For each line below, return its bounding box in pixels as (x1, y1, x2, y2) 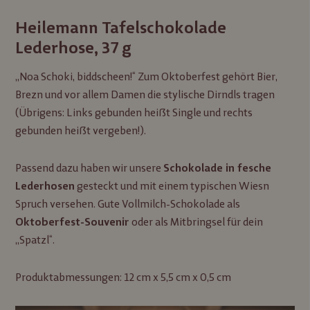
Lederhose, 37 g (15, 38, 131, 58)
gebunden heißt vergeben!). (15, 124, 147, 138)
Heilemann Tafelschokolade (15, 18, 227, 38)
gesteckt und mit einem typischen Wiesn (75, 179, 270, 193)
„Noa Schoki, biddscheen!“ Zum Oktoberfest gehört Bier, (15, 70, 278, 84)
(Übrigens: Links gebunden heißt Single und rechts (15, 106, 253, 120)
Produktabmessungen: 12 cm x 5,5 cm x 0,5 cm (15, 271, 232, 284)
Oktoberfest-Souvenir (15, 216, 130, 229)
